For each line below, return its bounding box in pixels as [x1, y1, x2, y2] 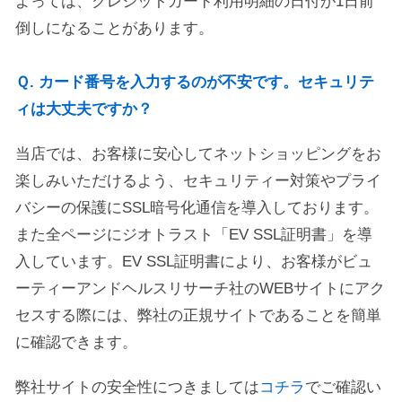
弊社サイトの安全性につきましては [15, 379, 259, 396]
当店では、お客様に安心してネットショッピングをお [15, 145, 381, 162]
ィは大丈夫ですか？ [15, 100, 153, 118]
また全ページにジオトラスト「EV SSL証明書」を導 [15, 226, 372, 243]
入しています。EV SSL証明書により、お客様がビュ [15, 253, 372, 270]
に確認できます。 [15, 334, 137, 351]
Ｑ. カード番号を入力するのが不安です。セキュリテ [15, 74, 374, 91]
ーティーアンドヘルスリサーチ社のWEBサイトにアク [15, 280, 385, 297]
